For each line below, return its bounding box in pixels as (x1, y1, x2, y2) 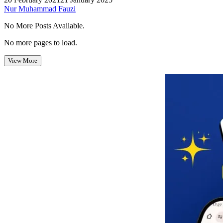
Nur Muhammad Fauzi (4, 4, 76, 13)
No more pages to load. (4, 38, 77, 47)
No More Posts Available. (4, 21, 85, 30)
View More (8, 56, 37, 64)
